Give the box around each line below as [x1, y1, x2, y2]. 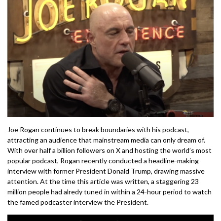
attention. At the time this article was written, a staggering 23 [7, 177, 199, 185]
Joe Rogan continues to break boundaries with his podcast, [7, 125, 189, 134]
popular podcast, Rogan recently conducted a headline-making [7, 156, 199, 165]
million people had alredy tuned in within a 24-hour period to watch [7, 187, 212, 196]
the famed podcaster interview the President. [7, 197, 148, 206]
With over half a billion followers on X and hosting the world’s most [7, 146, 212, 154]
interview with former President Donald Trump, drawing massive [7, 166, 205, 175]
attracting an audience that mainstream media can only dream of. [7, 135, 205, 144]
